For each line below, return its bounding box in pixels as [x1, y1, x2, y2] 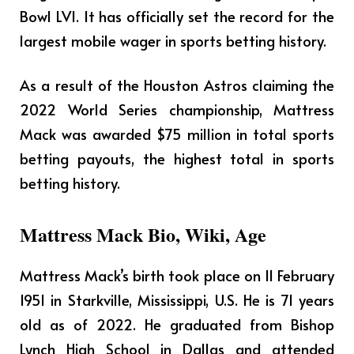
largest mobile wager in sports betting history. [20, 30, 326, 51]
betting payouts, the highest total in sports [20, 148, 334, 168]
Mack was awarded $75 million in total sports [20, 123, 334, 144]
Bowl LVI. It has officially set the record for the [20, 6, 334, 27]
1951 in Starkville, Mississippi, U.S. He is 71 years [20, 289, 334, 311]
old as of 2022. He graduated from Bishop [20, 314, 334, 335]
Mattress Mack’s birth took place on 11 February [20, 265, 334, 286]
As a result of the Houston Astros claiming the [20, 74, 334, 95]
